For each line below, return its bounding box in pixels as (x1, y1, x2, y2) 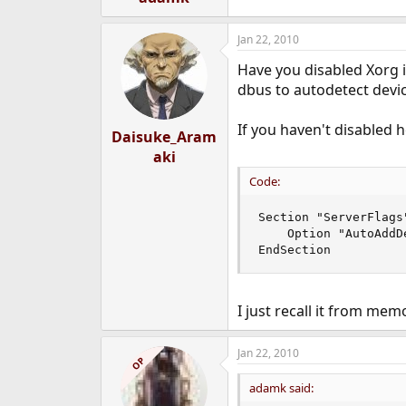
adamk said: (248, 380, 314, 396)
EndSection (257, 243, 331, 256)
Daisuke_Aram (111, 127, 217, 147)
